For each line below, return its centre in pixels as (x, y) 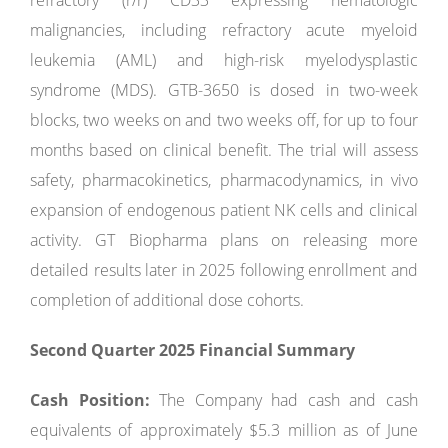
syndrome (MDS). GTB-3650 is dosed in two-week (224, 90)
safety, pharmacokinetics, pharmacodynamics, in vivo (224, 180)
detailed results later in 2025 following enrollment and (224, 270)
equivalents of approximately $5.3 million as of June (224, 430)
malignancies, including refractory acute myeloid (224, 30)
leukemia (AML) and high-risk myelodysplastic (224, 60)
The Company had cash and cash (284, 400)
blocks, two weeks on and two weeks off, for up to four (224, 120)
